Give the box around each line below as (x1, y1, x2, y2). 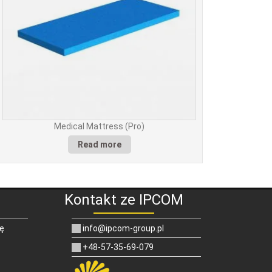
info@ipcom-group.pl (81, 223, 164, 233)
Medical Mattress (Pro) (54, 121, 145, 131)
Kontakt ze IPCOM (64, 191, 183, 208)
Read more (77, 139, 121, 149)
